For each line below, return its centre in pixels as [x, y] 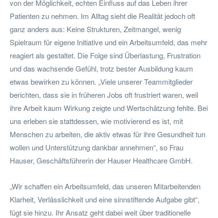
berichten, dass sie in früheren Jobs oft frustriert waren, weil [104, 94]
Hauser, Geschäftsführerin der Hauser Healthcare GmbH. [101, 160]
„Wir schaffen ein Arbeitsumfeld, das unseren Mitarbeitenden [105, 186]
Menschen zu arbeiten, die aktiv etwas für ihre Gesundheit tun [108, 134]
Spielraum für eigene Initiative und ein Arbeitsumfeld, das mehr [109, 42]
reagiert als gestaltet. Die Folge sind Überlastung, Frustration [105, 55]
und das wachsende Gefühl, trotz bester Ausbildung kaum [101, 68]
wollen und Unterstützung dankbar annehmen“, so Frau [97, 147]
